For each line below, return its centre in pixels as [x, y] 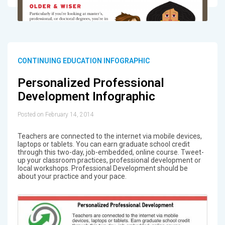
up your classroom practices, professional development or [109, 160]
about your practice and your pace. [72, 176]
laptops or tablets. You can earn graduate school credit [103, 144]
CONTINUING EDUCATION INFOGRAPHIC [83, 61]
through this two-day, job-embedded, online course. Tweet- [110, 152]
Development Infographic [86, 97]
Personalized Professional [91, 83]
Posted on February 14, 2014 [55, 114]
